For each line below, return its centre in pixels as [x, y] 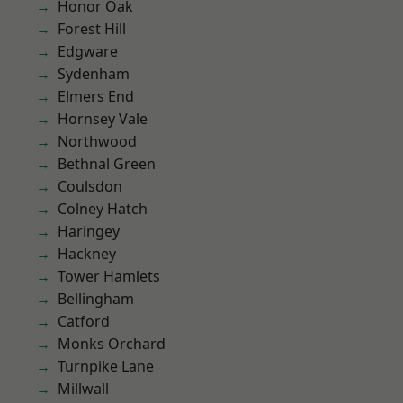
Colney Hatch [103, 209]
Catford [84, 321]
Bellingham [96, 299]
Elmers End [96, 96]
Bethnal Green [107, 164]
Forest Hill [92, 29]
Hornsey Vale [103, 119]
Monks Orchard [112, 344]
